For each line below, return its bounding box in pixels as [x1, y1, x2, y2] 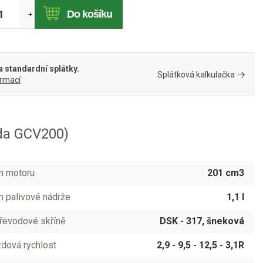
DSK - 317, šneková [160, 215, 244, 227]
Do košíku [66, 8, 113, 20]
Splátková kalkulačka [157, 69, 235, 79]
